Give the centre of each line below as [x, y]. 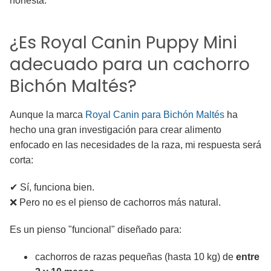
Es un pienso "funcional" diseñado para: [96, 230]
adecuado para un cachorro [130, 64]
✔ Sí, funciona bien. [52, 187]
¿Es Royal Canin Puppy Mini [123, 43]
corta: [21, 160]
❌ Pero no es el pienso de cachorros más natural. [115, 202]
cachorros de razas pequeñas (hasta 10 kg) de [135, 257]
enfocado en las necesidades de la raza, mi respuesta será [135, 145]
